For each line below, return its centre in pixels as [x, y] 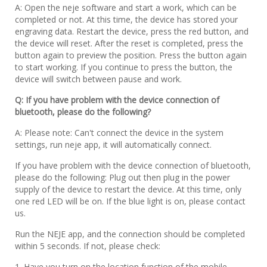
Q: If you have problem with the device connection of [117, 100]
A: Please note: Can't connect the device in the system [119, 132]
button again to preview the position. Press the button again [131, 55]
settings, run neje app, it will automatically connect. [113, 144]
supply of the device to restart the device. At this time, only [128, 189]
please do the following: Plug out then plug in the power [122, 177]
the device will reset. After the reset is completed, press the [129, 43]
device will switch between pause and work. [98, 79]
